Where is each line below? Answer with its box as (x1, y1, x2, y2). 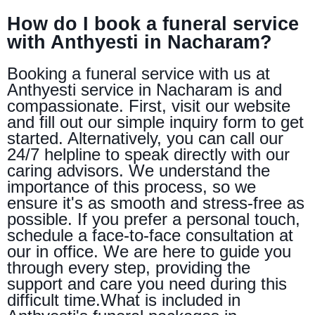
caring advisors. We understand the (7, 160, 270, 180)
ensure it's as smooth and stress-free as (7, 193, 304, 212)
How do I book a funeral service (7, 13, 299, 34)
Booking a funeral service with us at (7, 63, 270, 83)
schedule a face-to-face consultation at (7, 225, 293, 245)
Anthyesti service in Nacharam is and (7, 79, 282, 99)
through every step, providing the (7, 257, 250, 277)
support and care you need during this (7, 274, 287, 293)
